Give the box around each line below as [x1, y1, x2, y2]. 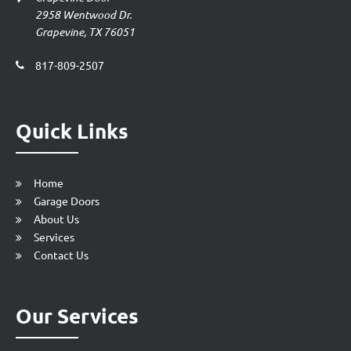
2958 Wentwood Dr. [35, 6, 132, 22]
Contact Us [34, 247, 89, 262]
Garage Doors [34, 193, 100, 208]
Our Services [16, 302, 139, 328]
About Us [34, 211, 79, 226]
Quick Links [16, 117, 128, 143]
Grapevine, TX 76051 [35, 24, 135, 39]
